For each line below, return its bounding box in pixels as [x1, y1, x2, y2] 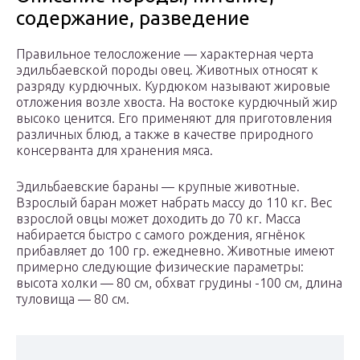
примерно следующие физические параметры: [16, 260, 304, 275]
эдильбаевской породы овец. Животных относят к [16, 63, 318, 78]
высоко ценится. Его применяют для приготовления [16, 111, 332, 126]
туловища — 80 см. [16, 292, 129, 307]
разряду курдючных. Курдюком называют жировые [16, 79, 330, 94]
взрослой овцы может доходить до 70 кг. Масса [16, 211, 301, 227]
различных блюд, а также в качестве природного [16, 127, 313, 142]
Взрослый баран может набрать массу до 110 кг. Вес [16, 195, 332, 211]
